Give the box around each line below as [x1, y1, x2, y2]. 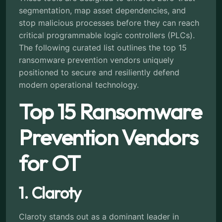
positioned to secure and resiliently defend [19, 67, 179, 77]
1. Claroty [19, 182, 81, 203]
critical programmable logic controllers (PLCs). [19, 30, 195, 40]
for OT [19, 149, 81, 176]
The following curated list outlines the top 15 [19, 42, 187, 53]
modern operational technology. [19, 79, 139, 90]
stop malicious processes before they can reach [19, 17, 199, 28]
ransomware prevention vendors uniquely [19, 55, 174, 65]
